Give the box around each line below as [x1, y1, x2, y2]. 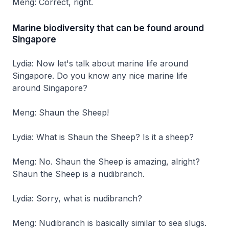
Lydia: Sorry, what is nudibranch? [12, 193, 142, 203]
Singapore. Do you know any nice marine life [12, 70, 188, 81]
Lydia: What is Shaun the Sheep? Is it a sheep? [12, 131, 194, 142]
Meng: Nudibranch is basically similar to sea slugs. [12, 217, 209, 228]
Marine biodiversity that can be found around [12, 22, 204, 33]
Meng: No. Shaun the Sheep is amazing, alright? [12, 156, 200, 167]
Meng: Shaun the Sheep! [12, 107, 109, 118]
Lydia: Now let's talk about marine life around [12, 58, 188, 68]
